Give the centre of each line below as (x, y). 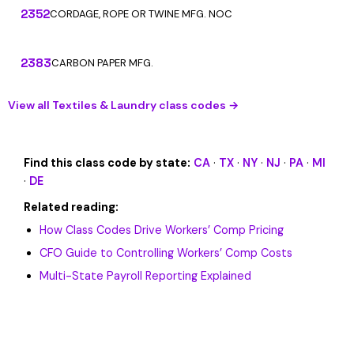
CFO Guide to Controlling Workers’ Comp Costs (166, 253)
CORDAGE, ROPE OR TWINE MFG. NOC (141, 14)
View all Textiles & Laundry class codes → (123, 105)
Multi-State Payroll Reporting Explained (145, 276)
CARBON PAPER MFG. (102, 63)
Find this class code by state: (107, 163)
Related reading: (71, 207)
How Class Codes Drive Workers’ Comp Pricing (162, 230)
